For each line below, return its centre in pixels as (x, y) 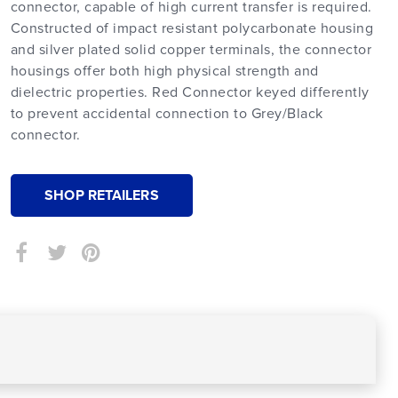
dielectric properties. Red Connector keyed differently (190, 92)
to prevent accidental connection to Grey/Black (167, 114)
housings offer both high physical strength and (164, 71)
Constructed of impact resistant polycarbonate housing (192, 28)
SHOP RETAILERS (102, 195)
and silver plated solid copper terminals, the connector (191, 50)
